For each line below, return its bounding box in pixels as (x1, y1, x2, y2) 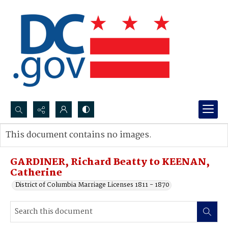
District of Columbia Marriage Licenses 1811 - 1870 (15, 180, 169, 190)
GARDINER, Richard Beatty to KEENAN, (10, 155, 210, 170)
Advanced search (16, 140, 68, 151)
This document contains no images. (6, 128, 152, 142)
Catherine (10, 165, 62, 181)
